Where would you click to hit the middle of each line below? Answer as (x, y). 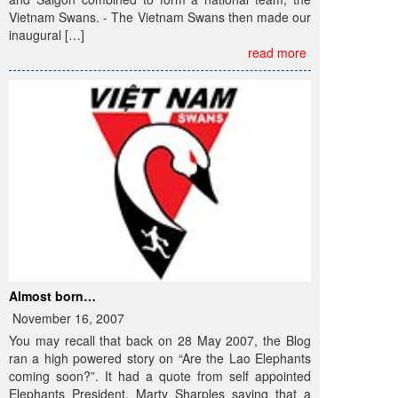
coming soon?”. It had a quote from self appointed (160, 375)
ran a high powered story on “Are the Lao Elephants (160, 358)
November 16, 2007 (67, 318)
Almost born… (52, 295)
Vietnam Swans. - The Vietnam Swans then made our (160, 16)
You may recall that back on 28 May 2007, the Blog (160, 340)
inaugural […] (47, 34)
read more (277, 52)
